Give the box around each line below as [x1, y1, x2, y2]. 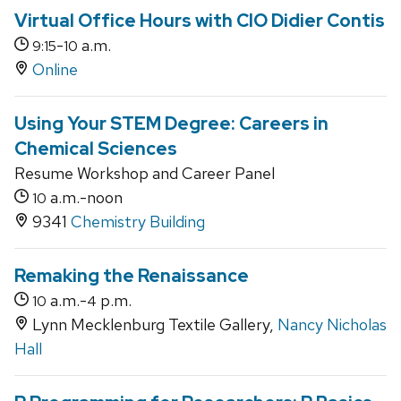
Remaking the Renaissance [14, 264, 249, 288]
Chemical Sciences [14, 137, 177, 161]
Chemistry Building [71, 211, 205, 233]
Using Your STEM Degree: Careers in [14, 112, 328, 136]
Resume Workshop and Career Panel [14, 163, 275, 184]
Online [32, 59, 78, 81]
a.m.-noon [47, 187, 123, 209]
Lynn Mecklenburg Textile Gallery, [29, 314, 277, 336]
